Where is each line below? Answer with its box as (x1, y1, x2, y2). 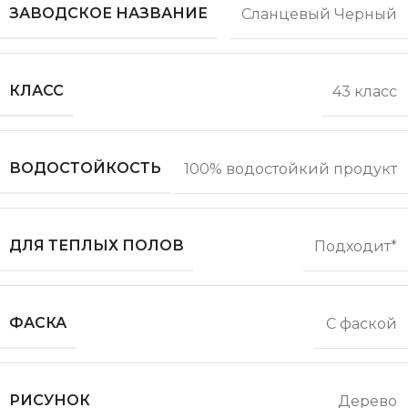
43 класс (332, 82, 397, 100)
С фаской (326, 314, 397, 332)
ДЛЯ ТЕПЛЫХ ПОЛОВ (9, 237, 184, 255)
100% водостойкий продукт (184, 159, 397, 178)
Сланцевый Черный (241, 5, 397, 23)
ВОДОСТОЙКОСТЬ (9, 159, 161, 178)
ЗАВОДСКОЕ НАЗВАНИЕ (9, 5, 208, 23)
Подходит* (314, 237, 397, 255)
